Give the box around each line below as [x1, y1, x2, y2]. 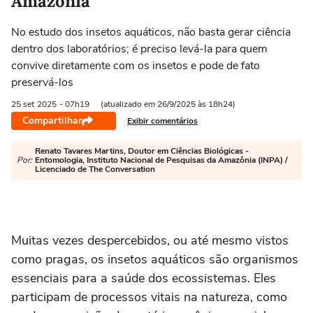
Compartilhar [22, 114, 82, 127]
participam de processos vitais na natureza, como [11, 289, 287, 305]
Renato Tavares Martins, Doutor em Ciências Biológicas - [35, 145, 249, 156]
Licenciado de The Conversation [35, 163, 155, 175]
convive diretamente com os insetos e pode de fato [11, 58, 260, 73]
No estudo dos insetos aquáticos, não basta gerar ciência [11, 24, 291, 40]
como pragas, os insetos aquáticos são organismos [11, 251, 298, 268]
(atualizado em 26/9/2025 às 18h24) [101, 99, 235, 110]
